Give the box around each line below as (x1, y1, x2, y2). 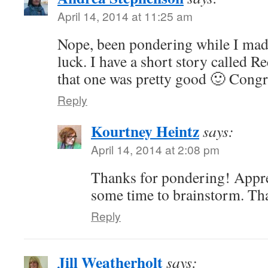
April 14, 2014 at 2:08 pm (91, 141, 220, 157)
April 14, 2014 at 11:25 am (57, 8, 193, 24)
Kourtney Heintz (91, 120, 199, 142)
